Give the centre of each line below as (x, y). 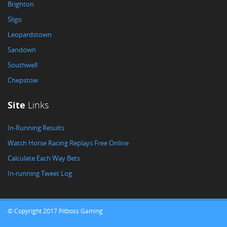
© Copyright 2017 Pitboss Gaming (55, 211)
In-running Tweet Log (40, 173)
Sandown (22, 50)
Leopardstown (30, 34)
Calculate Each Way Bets (44, 158)
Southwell (23, 65)
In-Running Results (36, 128)
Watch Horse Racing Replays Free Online (68, 143)
